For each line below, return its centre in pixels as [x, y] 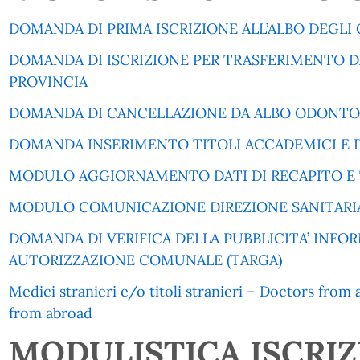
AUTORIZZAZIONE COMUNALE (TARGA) [145, 260]
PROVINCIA [48, 82]
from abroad [50, 313]
